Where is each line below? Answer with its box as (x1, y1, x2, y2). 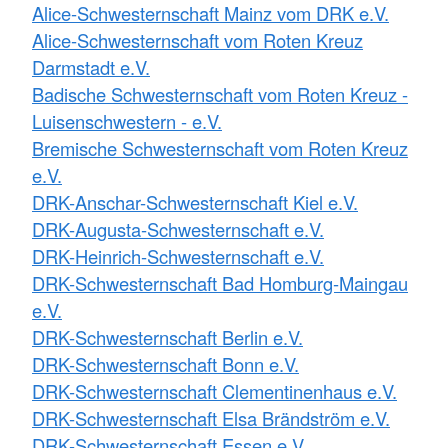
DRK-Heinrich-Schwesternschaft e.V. (32, 243, 324, 270)
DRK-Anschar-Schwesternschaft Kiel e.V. (32, 189, 358, 216)
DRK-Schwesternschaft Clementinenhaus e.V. (32, 378, 397, 405)
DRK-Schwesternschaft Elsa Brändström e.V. (32, 405, 390, 432)
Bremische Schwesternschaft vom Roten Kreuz (32, 135, 408, 162)
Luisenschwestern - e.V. (32, 108, 222, 135)
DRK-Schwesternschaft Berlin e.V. (32, 324, 303, 351)
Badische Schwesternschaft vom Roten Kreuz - (32, 81, 408, 108)
